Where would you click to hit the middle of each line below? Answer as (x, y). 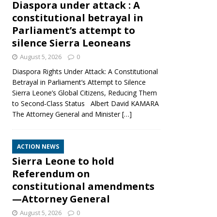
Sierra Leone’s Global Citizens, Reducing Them (85, 93)
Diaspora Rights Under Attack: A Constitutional (85, 72)
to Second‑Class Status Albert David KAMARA (85, 104)
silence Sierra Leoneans (71, 43)
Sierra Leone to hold (63, 161)
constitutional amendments (83, 186)
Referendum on (51, 174)
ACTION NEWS (38, 147)
